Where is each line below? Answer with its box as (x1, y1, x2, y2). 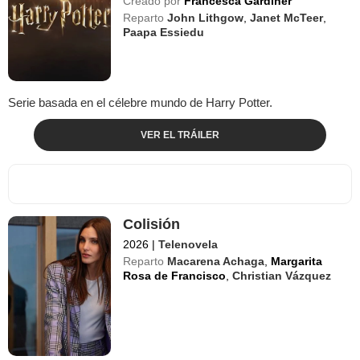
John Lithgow (167, 10, 244, 24)
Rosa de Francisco (123, 268, 227, 282)
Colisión (123, 215, 181, 232)
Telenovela (158, 237, 219, 251)
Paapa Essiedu (123, 25, 205, 39)
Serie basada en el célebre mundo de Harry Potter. (8, 95, 272, 109)
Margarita (271, 254, 323, 268)
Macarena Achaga (167, 254, 265, 268)
